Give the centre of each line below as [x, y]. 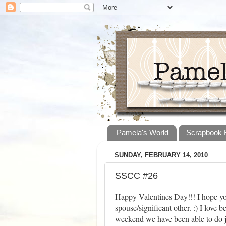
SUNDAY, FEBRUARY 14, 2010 [161, 155]
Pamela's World [142, 133]
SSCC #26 [136, 175]
